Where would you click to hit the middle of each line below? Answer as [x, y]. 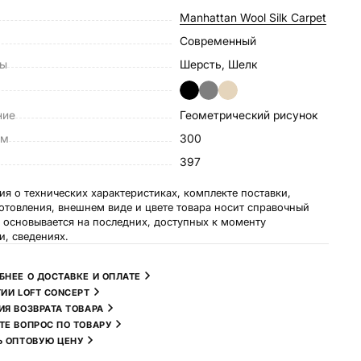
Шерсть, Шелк [224, 64]
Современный [222, 41]
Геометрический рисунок [252, 115]
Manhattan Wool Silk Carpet [259, 17]
